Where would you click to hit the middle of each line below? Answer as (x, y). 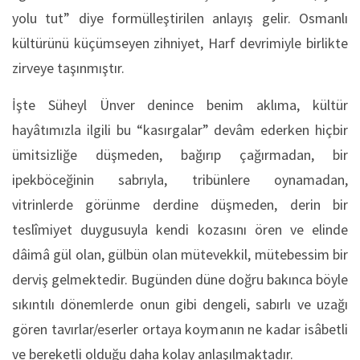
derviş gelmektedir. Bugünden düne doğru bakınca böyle (180, 279)
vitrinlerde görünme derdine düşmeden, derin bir (180, 205)
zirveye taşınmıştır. (68, 68)
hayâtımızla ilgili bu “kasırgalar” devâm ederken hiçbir (180, 130)
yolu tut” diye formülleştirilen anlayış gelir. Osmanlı (180, 18)
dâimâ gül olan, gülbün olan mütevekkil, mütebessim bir (180, 254)
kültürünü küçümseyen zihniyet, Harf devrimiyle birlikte (180, 43)
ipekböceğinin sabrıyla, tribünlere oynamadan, (180, 180)
